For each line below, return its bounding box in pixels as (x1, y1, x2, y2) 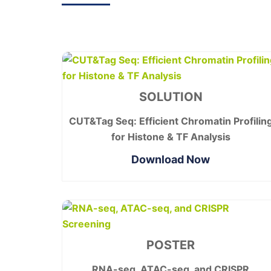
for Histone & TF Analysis (111, 131, 230, 143)
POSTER (146, 238, 195, 252)
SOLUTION (139, 90, 203, 104)
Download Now (131, 153, 210, 166)
